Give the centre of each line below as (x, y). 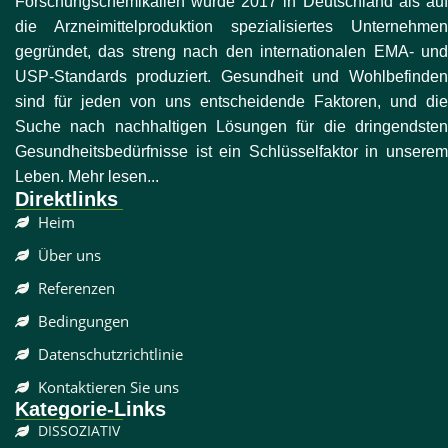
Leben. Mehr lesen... (87, 177)
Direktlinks (66, 199)
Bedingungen (83, 321)
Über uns (69, 255)
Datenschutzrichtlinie (110, 354)
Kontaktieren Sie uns (108, 387)
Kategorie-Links (90, 409)
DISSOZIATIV (78, 431)
